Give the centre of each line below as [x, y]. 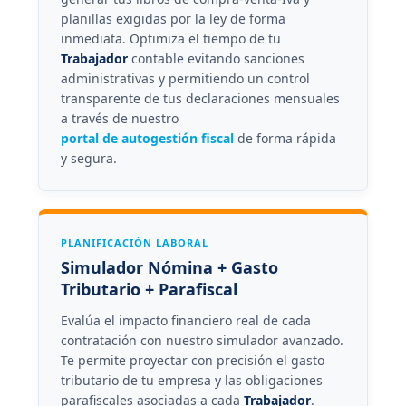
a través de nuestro [119, 118]
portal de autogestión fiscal [147, 138]
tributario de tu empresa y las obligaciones [191, 380]
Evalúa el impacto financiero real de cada [185, 320]
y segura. [88, 158]
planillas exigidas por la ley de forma [173, 18]
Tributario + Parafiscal [149, 289]
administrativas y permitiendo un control [185, 78]
